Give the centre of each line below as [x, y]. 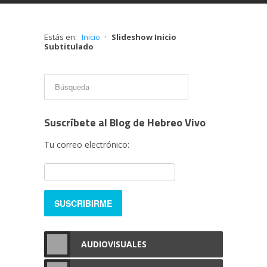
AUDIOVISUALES [114, 244]
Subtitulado [69, 46]
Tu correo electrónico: [87, 145]
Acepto [103, 49]
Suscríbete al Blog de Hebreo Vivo [125, 122]
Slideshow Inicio [144, 37]
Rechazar [147, 49]
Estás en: [61, 37]
